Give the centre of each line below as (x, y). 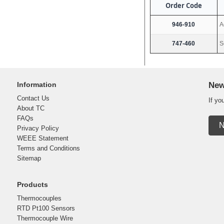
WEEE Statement (42, 138)
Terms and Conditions (48, 148)
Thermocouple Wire (45, 218)
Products (32, 184)
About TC (30, 108)
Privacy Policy (38, 128)
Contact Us (33, 98)
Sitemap (29, 158)
